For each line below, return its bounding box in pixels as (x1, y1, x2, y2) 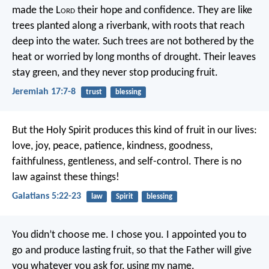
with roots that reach (150, 20, 244, 32)
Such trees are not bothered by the (100, 35, 254, 47)
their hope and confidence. (75, 4, 195, 16)
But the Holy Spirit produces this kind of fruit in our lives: (12, 125, 257, 137)
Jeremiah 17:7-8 (12, 86, 76, 97)
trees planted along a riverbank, (12, 20, 150, 32)
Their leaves (201, 51, 256, 63)
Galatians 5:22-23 (12, 192, 81, 202)
